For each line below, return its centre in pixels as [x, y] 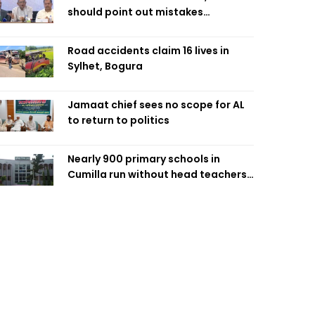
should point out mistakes [135, 12]
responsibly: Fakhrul [119, 27]
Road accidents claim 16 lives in [148, 51]
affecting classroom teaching [146, 190]
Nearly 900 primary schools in [144, 159]
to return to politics [118, 120]
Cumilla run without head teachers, [159, 174]
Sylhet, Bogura [105, 66]
